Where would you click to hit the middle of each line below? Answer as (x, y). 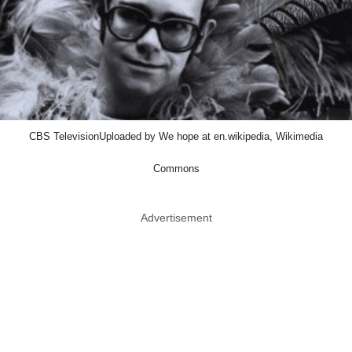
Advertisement (176, 217)
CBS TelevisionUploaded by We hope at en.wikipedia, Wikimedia (176, 136)
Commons (176, 168)
